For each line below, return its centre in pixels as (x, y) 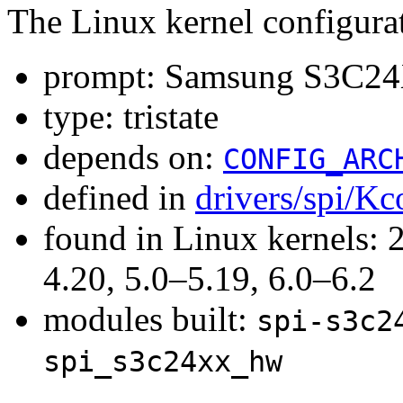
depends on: (133, 157)
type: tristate (131, 116)
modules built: (150, 318)
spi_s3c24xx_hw (163, 361)
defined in (119, 197)
